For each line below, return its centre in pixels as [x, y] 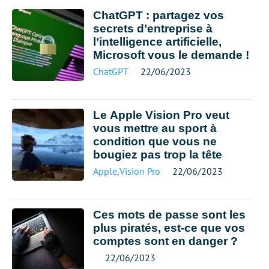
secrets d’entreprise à [153, 29]
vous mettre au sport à [155, 128]
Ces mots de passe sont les [169, 215]
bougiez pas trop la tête [158, 155]
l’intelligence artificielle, [157, 42]
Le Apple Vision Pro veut [161, 115]
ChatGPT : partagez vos [159, 15]
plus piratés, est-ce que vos [169, 228]
